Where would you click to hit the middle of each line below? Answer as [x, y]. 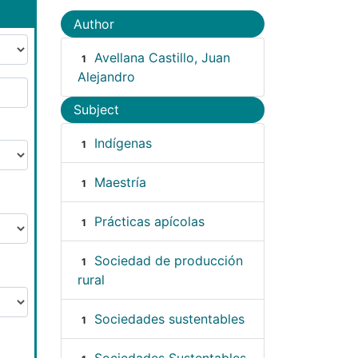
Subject [96, 110]
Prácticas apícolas [149, 222]
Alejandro [106, 76]
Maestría [120, 183]
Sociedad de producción [168, 261]
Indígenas [123, 143]
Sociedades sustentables [169, 319]
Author [94, 24]
